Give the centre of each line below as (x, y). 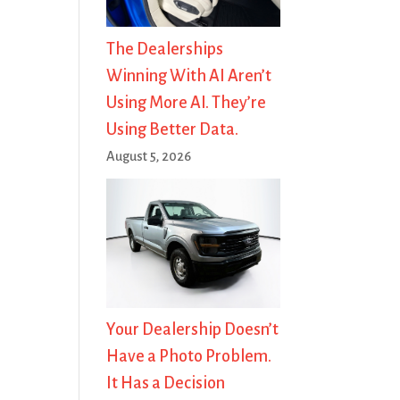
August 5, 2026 (149, 156)
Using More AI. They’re (187, 102)
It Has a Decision (166, 383)
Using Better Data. (173, 129)
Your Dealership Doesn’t (193, 330)
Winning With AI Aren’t (189, 75)
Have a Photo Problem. (189, 357)
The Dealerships (165, 49)
